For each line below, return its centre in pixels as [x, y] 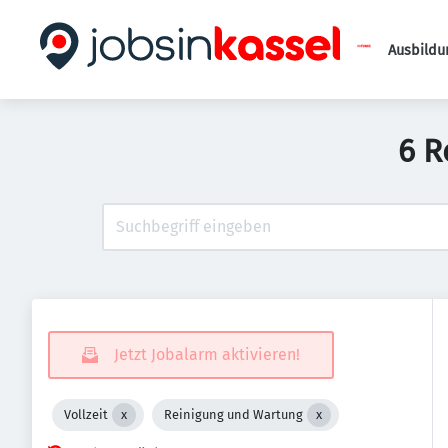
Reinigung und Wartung [233, 414]
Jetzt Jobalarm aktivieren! [207, 354]
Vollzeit [86, 414]
